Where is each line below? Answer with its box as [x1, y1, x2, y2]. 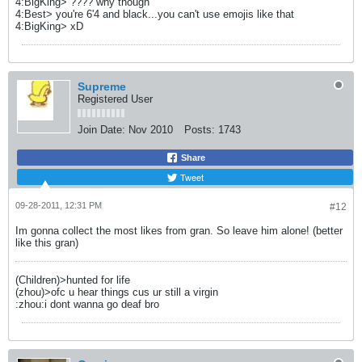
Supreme [78, 79, 126, 93]
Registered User [78, 92, 153, 105]
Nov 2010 [128, 123, 173, 136]
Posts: [184, 123, 215, 136]
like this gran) [15, 236, 78, 249]
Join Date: [78, 123, 125, 136]
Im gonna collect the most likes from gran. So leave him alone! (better [15, 224, 343, 237]
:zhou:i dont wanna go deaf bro [15, 297, 159, 310]
